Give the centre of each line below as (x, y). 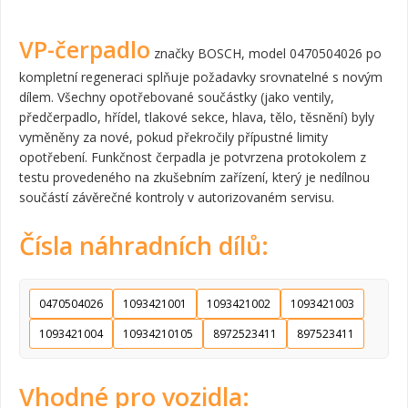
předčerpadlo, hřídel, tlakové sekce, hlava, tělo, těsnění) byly (197, 117)
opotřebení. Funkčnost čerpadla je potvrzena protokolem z (193, 157)
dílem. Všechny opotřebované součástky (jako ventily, (177, 97)
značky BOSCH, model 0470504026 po (266, 53)
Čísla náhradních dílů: (144, 245)
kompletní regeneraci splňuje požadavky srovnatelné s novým (201, 76)
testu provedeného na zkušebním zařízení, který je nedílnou (194, 177)
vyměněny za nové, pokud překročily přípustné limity (173, 137)
